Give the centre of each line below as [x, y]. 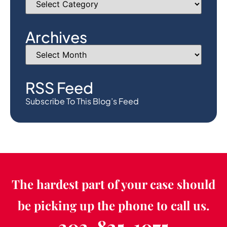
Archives [56, 37]
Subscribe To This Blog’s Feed [82, 101]
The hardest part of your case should [113, 184]
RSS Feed [59, 88]
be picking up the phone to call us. [113, 205]
